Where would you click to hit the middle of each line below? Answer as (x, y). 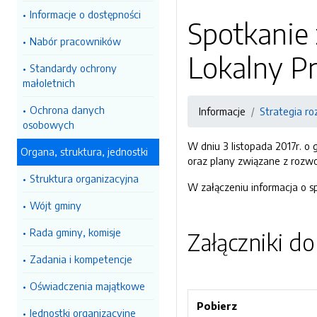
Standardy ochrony (73, 68)
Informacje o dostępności (85, 14)
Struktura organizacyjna (84, 178)
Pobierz (217, 306)
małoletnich (49, 83)
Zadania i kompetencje (81, 259)
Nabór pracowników (75, 41)
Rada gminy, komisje (75, 232)
